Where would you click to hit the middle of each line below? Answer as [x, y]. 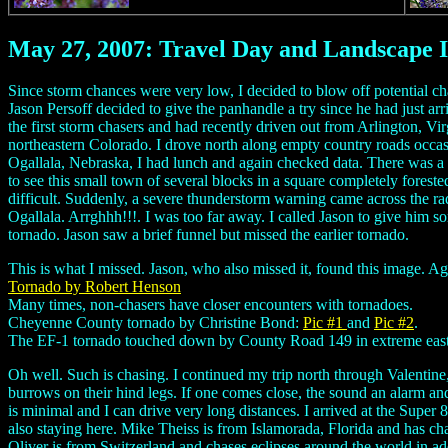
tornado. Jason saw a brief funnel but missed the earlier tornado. [208, 235]
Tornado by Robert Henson [94, 287]
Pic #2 [394, 323]
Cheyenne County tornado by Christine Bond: [155, 323]
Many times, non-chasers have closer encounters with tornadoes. [210, 305]
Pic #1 [325, 323]
